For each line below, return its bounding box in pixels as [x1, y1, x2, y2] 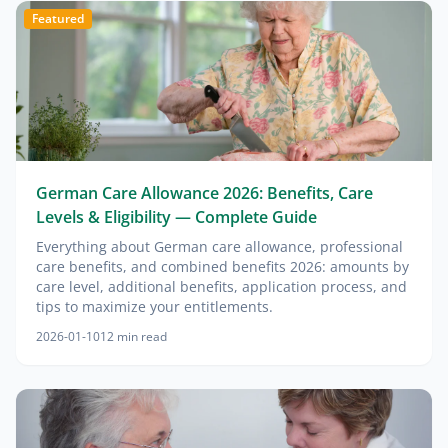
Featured [32, 10, 84, 27]
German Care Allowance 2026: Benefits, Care [36, 182, 373, 204]
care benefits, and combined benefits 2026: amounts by [36, 257, 409, 276]
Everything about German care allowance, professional [36, 237, 403, 256]
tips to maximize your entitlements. [36, 297, 273, 316]
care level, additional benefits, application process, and [36, 277, 407, 296]
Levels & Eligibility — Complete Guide [36, 206, 317, 228]
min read [117, 328, 167, 345]
